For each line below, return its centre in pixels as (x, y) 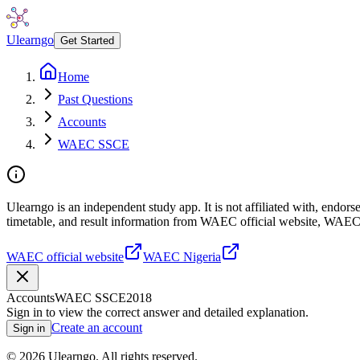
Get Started (87, 41)
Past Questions (95, 99)
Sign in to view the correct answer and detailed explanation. (157, 312)
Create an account (97, 327)
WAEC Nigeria (182, 257)
